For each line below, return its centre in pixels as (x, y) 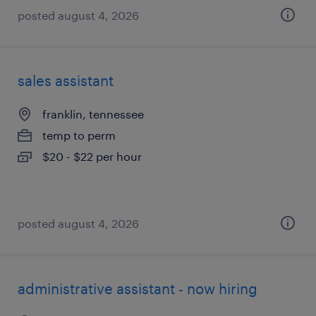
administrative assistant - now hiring (138, 288)
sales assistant (66, 80)
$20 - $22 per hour (92, 156)
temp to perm (79, 135)
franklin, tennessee (93, 114)
